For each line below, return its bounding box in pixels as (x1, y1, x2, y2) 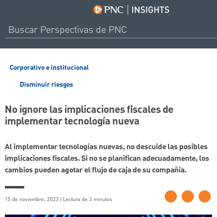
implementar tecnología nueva (5, 114, 139, 130)
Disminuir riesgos (18, 79, 73, 90)
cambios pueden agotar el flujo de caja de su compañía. (5, 164, 186, 177)
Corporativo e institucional (10, 62, 89, 73)
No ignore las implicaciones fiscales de (5, 102, 173, 118)
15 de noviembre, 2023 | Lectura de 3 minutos (5, 195, 112, 203)
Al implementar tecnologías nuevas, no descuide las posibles (5, 141, 208, 154)
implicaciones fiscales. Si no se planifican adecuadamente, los (5, 153, 209, 166)
